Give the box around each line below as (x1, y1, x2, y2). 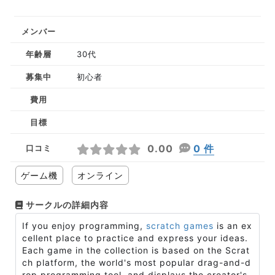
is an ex (214, 220, 252, 231)
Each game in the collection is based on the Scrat (22, 245, 250, 255)
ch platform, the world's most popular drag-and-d (22, 257, 251, 268)
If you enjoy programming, (22, 220, 146, 231)
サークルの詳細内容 (23, 199, 109, 210)
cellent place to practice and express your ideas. (22, 233, 248, 243)
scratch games (146, 220, 214, 231)
